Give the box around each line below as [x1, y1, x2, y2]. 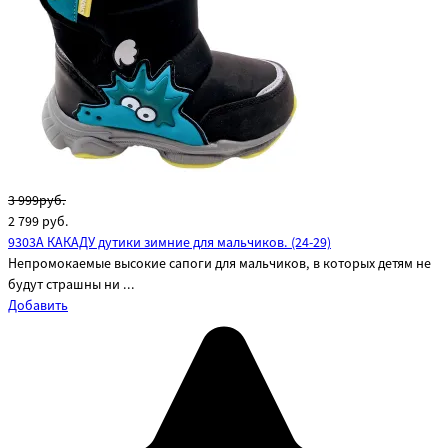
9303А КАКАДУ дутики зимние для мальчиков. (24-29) [8, 233, 331, 254]
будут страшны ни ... [8, 275, 135, 296]
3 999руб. [8, 191, 66, 212]
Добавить [8, 296, 68, 317]
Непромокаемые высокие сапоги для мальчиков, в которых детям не [8, 254, 431, 275]
